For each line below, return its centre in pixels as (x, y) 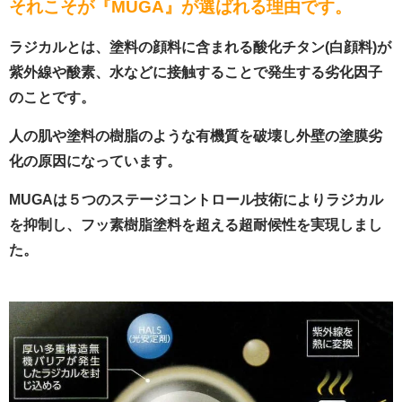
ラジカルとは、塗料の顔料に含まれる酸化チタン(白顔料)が (200, 47)
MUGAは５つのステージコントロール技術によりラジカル (196, 200)
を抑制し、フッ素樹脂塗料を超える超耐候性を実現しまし (196, 225)
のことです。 (52, 97)
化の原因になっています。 (95, 161)
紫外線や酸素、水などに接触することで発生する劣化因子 (196, 72)
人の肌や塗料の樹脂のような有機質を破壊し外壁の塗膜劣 (196, 136)
